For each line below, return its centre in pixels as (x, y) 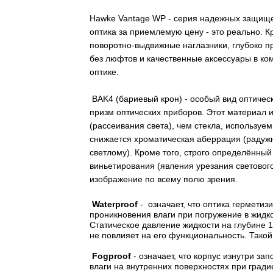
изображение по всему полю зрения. (164, 179)
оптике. (105, 72)
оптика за (110, 31)
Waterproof (115, 204)
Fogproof (112, 256)
